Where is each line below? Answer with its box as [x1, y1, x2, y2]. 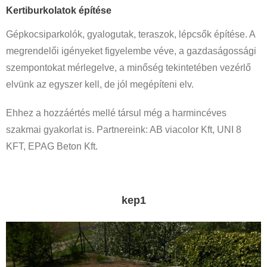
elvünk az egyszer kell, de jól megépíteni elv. [6, 79, 194, 90]
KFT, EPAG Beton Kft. [6, 141, 98, 152]
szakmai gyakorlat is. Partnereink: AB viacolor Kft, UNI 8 [6, 125, 241, 135]
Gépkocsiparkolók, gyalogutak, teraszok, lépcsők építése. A [6, 29, 255, 40]
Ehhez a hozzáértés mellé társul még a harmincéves [6, 108, 226, 119]
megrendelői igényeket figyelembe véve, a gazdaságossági [6, 46, 256, 57]
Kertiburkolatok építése [6, 5, 111, 15]
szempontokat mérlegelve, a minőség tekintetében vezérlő [6, 63, 251, 73]
